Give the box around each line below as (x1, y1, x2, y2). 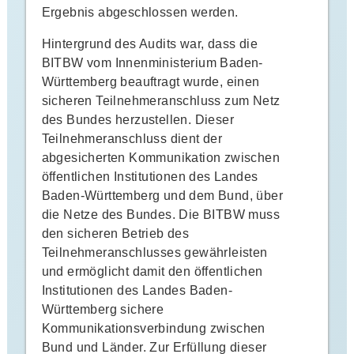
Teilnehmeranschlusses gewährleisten (41, 245, 268, 259)
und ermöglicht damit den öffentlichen (41, 264, 263, 278)
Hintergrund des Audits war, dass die (41, 36, 258, 51)
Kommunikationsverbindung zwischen (41, 321, 265, 335)
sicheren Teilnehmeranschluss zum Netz (41, 93, 281, 107)
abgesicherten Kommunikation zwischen (41, 150, 280, 164)
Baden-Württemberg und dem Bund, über (41, 188, 283, 202)
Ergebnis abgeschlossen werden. (41, 5, 239, 19)
